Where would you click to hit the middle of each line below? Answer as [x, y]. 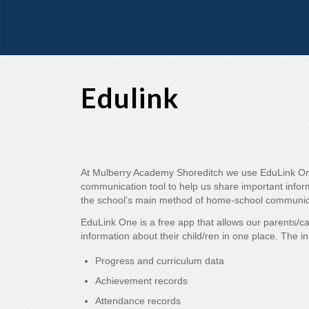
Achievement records [142, 280]
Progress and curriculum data [160, 260]
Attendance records [138, 300]
